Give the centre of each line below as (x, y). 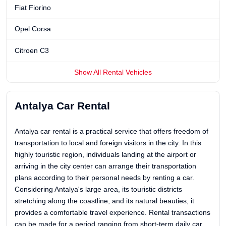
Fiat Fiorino (33, 7)
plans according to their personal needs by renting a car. (104, 177)
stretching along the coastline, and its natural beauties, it (104, 201)
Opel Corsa (33, 29)
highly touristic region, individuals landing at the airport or (105, 154)
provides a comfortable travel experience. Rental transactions (112, 212)
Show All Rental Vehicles (113, 72)
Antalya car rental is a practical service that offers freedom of (111, 131)
